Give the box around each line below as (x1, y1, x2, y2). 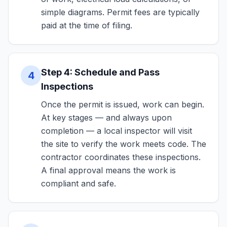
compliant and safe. (41, 178, 116, 188)
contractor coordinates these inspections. (41, 152, 201, 162)
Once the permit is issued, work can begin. (41, 99, 204, 109)
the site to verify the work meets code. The (41, 139, 206, 149)
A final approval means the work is (41, 165, 176, 175)
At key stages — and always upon (41, 112, 172, 123)
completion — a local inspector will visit (41, 126, 192, 136)
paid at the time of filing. (41, 20, 132, 30)
